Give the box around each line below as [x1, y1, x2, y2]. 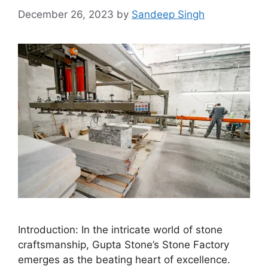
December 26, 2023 [18, 8, 114, 20]
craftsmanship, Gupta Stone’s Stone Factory [18, 238, 229, 251]
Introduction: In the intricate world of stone [18, 223, 223, 236]
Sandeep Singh [132, 8, 205, 20]
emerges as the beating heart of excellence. [18, 253, 230, 266]
